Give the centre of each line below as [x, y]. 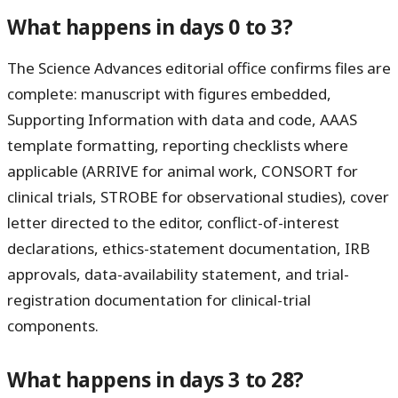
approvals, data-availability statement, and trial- [178, 275]
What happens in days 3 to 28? [155, 380]
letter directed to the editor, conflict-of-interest [173, 223]
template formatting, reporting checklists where [178, 146]
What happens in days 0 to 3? [150, 28]
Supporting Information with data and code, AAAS [182, 120]
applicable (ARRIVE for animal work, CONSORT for [183, 171]
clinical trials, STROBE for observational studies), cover [198, 197]
